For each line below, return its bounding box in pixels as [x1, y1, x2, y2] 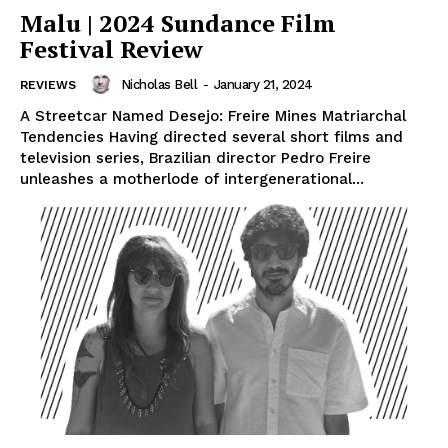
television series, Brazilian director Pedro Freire [20, 149, 371, 168]
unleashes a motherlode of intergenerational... [20, 170, 364, 189]
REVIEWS [20, 78, 76, 93]
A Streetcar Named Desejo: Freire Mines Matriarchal [20, 107, 406, 126]
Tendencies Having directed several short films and [20, 128, 403, 147]
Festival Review [20, 33, 203, 66]
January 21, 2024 [213, 76, 313, 92]
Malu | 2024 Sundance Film [20, 7, 336, 40]
